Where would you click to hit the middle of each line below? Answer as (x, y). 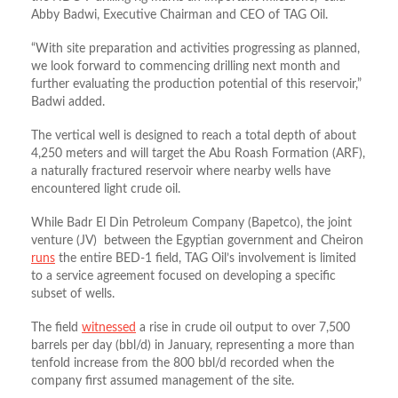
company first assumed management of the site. (163, 381)
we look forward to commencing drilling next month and (186, 66)
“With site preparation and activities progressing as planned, (195, 48)
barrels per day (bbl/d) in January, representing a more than (193, 345)
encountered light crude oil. (106, 189)
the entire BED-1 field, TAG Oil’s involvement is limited (206, 258)
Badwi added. (68, 102)
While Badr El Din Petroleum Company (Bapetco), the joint (191, 223)
